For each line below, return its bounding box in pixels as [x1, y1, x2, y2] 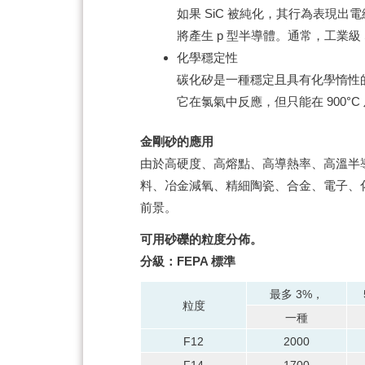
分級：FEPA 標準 [140, 253, 235, 268]
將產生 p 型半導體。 [177, 28, 288, 42]
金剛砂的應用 [140, 134, 213, 149]
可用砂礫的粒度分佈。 [140, 231, 262, 246]
